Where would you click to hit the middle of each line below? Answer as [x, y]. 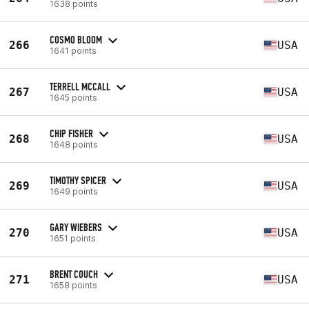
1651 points [73, 238]
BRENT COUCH [74, 274]
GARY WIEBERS [76, 227]
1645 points [73, 97]
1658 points [73, 285]
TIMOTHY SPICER [78, 180]
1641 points [73, 50]
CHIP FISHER [71, 133]
